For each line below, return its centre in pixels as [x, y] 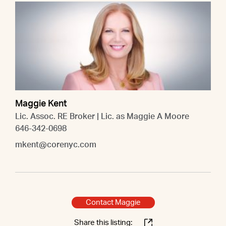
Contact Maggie [113, 202]
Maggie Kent [41, 104]
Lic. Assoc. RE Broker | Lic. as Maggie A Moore [102, 116]
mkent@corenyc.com [56, 145]
